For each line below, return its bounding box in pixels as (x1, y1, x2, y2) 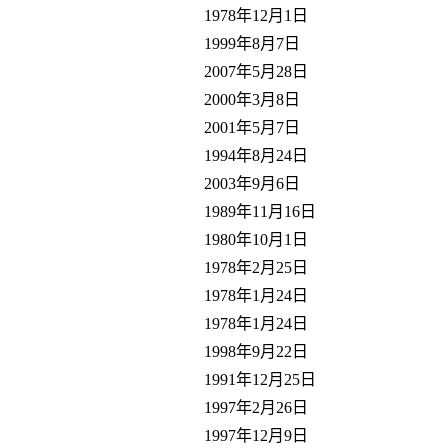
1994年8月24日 (204, 146, 308, 164)
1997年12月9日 (204, 426, 308, 444)
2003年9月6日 (204, 174, 300, 192)
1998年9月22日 (204, 342, 308, 360)
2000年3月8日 (204, 90, 300, 108)
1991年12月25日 (204, 370, 316, 388)
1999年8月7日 (204, 34, 300, 52)
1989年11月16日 (204, 202, 316, 220)
